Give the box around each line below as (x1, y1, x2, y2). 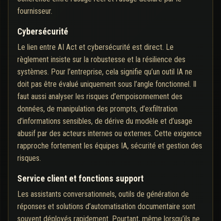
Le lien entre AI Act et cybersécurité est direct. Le (17, 42, 174, 52)
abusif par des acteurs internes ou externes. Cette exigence (17, 129, 202, 139)
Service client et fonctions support (17, 174, 144, 184)
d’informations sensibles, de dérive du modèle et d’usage (17, 116, 192, 126)
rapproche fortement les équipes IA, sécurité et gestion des (17, 141, 202, 151)
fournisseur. (17, 6, 52, 16)
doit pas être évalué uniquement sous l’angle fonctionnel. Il (17, 79, 196, 89)
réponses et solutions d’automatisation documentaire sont (17, 202, 195, 212)
